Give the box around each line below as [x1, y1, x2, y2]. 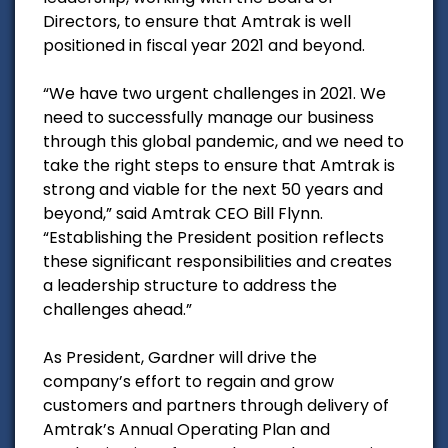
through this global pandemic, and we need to [43, 129, 404, 153]
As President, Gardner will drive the [43, 345, 317, 369]
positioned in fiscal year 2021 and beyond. [43, 33, 365, 57]
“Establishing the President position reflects [43, 225, 384, 249]
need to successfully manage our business [43, 105, 374, 129]
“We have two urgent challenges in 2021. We [43, 81, 386, 105]
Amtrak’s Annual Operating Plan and [43, 417, 330, 441]
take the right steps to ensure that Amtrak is [43, 153, 395, 177]
